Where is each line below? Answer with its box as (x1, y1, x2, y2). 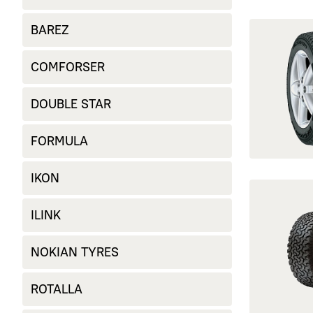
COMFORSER (31, 59, 105, 75)
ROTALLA (31, 282, 82, 297)
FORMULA (31, 133, 88, 149)
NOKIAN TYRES (31, 245, 119, 260)
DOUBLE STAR (31, 96, 111, 112)
